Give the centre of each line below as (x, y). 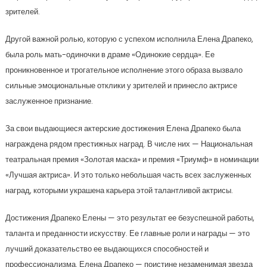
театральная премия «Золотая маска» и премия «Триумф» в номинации (132, 159)
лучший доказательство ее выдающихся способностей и (107, 249)
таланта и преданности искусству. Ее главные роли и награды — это (127, 233)
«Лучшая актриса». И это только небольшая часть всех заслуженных (128, 175)
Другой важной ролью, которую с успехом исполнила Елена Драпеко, (129, 39)
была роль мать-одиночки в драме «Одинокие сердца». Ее (110, 55)
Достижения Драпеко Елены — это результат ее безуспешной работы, (130, 218)
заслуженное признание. (49, 101)
